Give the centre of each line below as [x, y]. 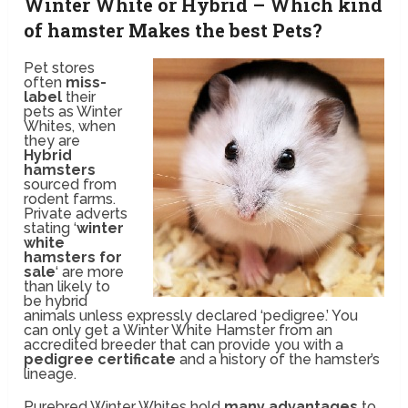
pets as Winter [73, 112]
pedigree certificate [100, 360]
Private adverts [76, 214]
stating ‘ [51, 229]
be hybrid [56, 301]
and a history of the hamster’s [278, 360]
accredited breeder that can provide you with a [184, 345]
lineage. [51, 374]
